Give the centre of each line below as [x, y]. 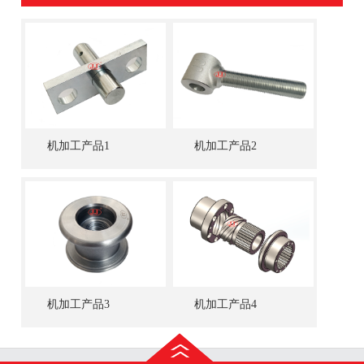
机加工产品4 [226, 304]
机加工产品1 [78, 145]
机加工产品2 [226, 145]
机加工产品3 [78, 304]
